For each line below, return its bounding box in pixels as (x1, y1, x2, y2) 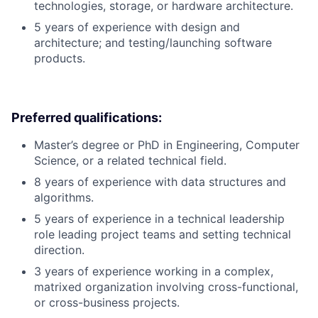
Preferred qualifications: (11, 110, 162, 126)
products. (34, 51, 85, 66)
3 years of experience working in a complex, (34, 264, 273, 279)
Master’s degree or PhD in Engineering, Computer (34, 138, 300, 153)
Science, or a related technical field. (34, 153, 226, 168)
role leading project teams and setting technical (34, 227, 291, 242)
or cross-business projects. (34, 295, 180, 310)
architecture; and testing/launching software (34, 35, 272, 50)
